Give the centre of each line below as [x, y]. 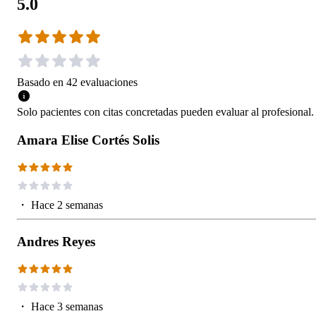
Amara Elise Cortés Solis [88, 140]
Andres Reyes [56, 241]
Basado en [40, 82]
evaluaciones [109, 82]
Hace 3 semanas [67, 306]
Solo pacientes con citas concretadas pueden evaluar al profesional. [165, 111]
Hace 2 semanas [67, 205]
